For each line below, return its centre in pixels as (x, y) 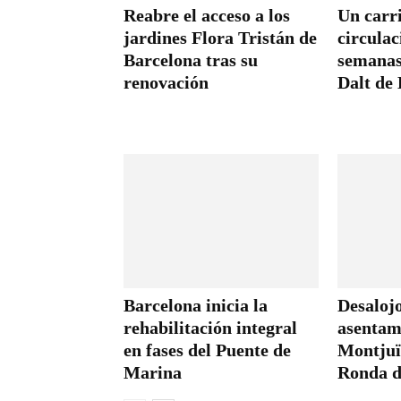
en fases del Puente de (207, 350)
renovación (166, 82)
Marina (153, 372)
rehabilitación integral (210, 327)
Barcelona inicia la (196, 305)
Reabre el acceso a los (207, 15)
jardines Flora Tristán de (220, 37)
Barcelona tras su (191, 60)
